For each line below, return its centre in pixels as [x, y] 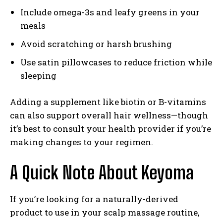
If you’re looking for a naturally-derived [94, 199]
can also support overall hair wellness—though [109, 115]
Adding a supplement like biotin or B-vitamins [108, 102]
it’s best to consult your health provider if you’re [111, 128]
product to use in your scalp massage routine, [105, 212]
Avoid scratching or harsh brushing [96, 44]
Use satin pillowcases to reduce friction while [116, 62]
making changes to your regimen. [82, 142]
